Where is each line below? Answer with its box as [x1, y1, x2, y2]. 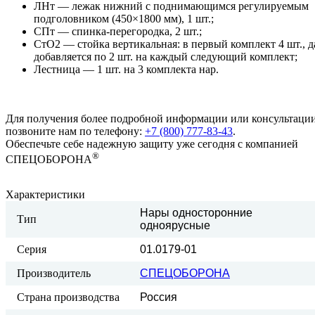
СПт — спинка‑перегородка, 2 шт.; [34, 25, 202, 37]
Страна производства [17, 291, 120, 304]
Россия [140, 291, 177, 304]
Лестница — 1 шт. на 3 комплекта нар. [34, 63, 219, 75]
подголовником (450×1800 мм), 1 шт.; [34, 12, 214, 25]
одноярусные [140, 219, 210, 232]
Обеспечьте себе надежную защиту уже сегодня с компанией [6, 137, 298, 150]
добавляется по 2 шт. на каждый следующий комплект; [34, 50, 297, 63]
